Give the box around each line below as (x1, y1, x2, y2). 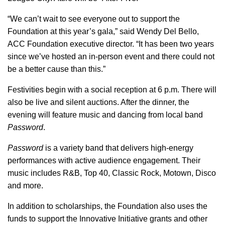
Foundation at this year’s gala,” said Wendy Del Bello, (8, 27, 199, 36)
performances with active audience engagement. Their (8, 156, 200, 165)
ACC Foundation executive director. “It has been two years (8, 40, 214, 48)
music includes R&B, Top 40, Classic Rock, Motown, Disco (8, 169, 216, 177)
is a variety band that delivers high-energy (43, 144, 193, 152)
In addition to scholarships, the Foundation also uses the (8, 202, 207, 210)
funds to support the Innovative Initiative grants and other (8, 214, 207, 223)
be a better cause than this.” (8, 65, 105, 73)
